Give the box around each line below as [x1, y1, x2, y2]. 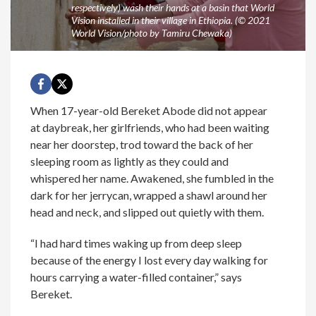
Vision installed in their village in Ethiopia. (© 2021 [71, 14, 270, 27]
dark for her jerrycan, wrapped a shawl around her [30, 188, 268, 202]
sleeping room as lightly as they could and [30, 154, 229, 169]
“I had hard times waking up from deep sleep [30, 236, 243, 250]
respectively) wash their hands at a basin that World [71, 1, 274, 14]
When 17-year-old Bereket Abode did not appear [30, 104, 268, 118]
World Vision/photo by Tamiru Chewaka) [71, 27, 232, 39]
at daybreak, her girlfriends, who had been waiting [30, 121, 270, 135]
